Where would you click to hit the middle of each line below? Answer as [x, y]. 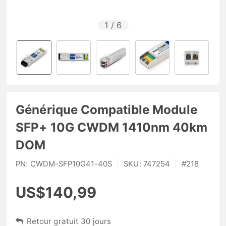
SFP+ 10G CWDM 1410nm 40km [112, 127]
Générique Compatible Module [106, 109]
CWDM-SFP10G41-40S [71, 164]
